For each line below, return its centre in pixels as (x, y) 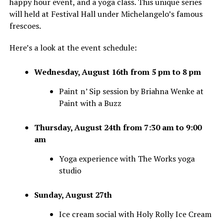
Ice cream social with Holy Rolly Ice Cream (135, 214)
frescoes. (25, 26)
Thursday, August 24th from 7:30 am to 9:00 (118, 128)
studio (70, 171)
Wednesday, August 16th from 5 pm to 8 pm (117, 72)
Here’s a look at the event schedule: (73, 48)
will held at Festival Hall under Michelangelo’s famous (106, 14)
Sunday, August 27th (73, 195)
